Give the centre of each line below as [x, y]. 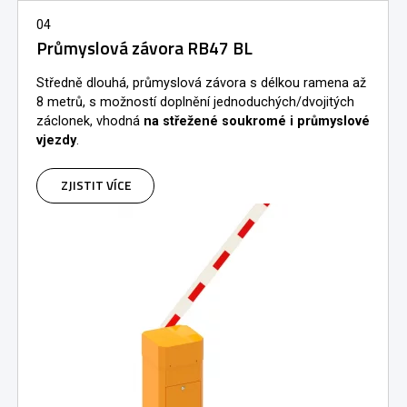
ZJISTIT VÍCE [95, 185]
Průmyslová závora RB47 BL [144, 48]
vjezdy [56, 140]
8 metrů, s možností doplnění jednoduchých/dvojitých [195, 102]
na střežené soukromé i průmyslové [255, 121]
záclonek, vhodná [88, 121]
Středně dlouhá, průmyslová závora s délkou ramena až [201, 83]
